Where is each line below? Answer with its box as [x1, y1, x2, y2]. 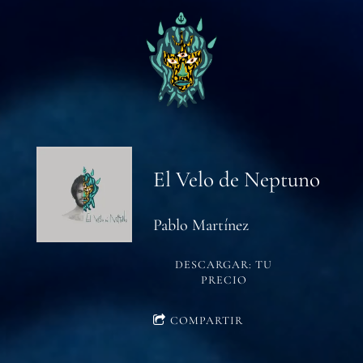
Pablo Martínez [153, 215, 250, 235]
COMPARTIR [169, 313, 243, 327]
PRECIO [200, 272, 247, 287]
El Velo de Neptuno [153, 165, 321, 193]
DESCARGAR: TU [175, 257, 273, 271]
